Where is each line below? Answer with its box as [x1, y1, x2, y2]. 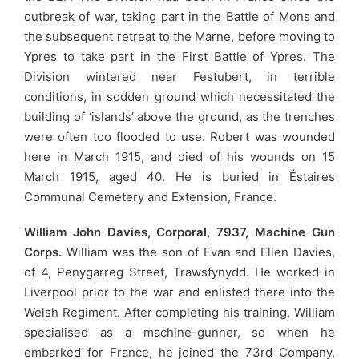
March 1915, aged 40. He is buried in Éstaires [24, 169, 335, 184]
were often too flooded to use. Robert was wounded [24, 129, 335, 144]
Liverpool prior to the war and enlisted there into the [24, 284, 335, 300]
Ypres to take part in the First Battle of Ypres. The [24, 49, 335, 64]
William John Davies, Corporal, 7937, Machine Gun [24, 224, 335, 240]
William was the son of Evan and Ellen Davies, [62, 244, 335, 260]
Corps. [24, 244, 62, 260]
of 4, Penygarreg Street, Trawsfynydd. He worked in [24, 264, 335, 280]
